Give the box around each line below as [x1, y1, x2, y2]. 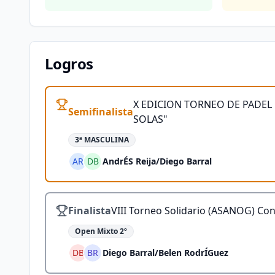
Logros [45, 53, 93, 74]
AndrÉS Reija [103, 155, 156, 167]
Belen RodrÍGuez [158, 247, 228, 258]
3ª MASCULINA [75, 134, 129, 145]
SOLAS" [133, 112, 168, 126]
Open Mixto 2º [75, 226, 127, 236]
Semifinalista [68, 105, 133, 118]
